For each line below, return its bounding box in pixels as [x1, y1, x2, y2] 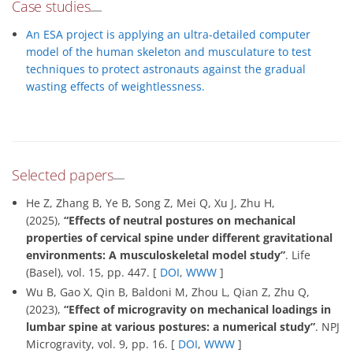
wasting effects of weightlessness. [26, 79, 205, 95]
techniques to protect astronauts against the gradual [26, 61, 306, 77]
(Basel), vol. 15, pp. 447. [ [26, 265, 160, 281]
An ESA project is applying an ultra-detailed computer [26, 27, 310, 43]
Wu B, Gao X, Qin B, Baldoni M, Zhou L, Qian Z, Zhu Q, [26, 284, 310, 300]
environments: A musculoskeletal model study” [26, 247, 285, 263]
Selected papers [12, 165, 113, 184]
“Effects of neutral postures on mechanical [64, 213, 295, 229]
